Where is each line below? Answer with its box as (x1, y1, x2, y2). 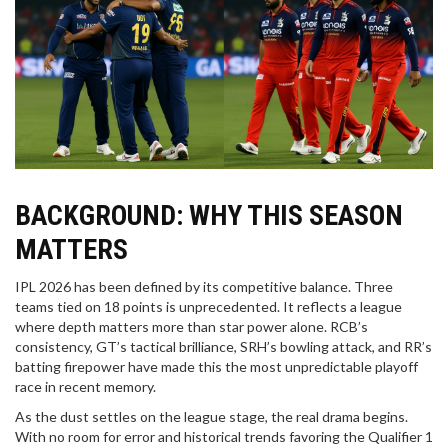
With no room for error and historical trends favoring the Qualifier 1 (15, 428, 433, 446)
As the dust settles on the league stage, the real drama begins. (15, 408, 408, 426)
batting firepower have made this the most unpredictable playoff (15, 358, 418, 376)
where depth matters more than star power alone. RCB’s (15, 318, 368, 336)
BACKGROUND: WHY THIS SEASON (15, 199, 403, 233)
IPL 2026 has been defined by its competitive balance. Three (15, 278, 393, 296)
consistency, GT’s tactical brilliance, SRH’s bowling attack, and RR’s (15, 338, 432, 356)
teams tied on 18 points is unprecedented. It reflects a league (15, 298, 402, 316)
